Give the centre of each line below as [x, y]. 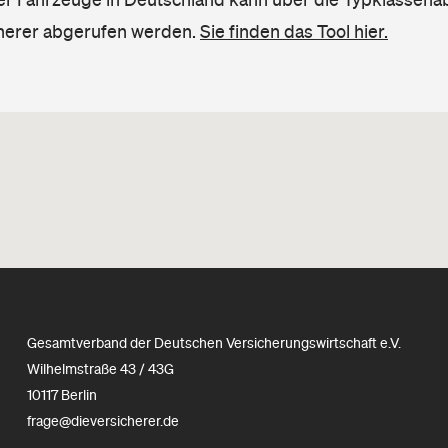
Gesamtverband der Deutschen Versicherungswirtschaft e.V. [213, 343]
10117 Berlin [61, 395]
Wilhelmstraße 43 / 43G [100, 369]
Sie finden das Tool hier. [294, 31]
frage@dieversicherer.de [102, 421]
